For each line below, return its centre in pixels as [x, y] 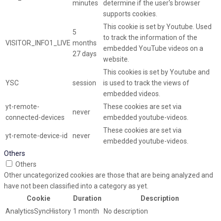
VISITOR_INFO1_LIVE [38, 43]
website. [116, 59]
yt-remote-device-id [37, 136]
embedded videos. [132, 94]
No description [126, 211]
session [84, 83]
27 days [85, 54]
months [85, 43]
